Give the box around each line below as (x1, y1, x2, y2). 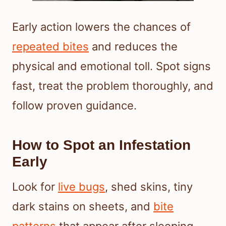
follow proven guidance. (12, 99, 137, 112)
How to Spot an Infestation (12, 137, 191, 153)
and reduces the (89, 40, 178, 53)
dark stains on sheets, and (12, 200, 153, 213)
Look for (12, 180, 58, 194)
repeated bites (12, 40, 89, 53)
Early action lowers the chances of (12, 20, 191, 34)
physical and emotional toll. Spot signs (12, 60, 211, 73)
